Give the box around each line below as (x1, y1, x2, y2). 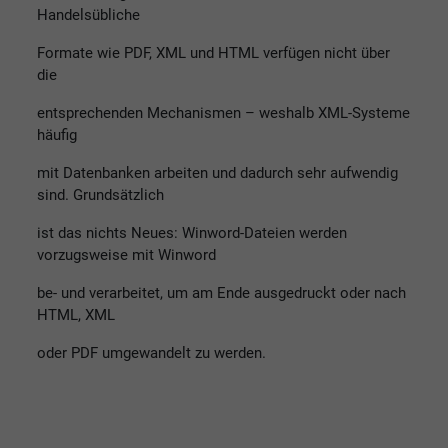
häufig (37, 125, 77, 144)
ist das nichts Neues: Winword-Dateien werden (37, 223, 347, 242)
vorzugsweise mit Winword (37, 245, 216, 264)
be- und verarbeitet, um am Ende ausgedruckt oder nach (37, 283, 406, 302)
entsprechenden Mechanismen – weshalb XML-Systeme (37, 103, 410, 122)
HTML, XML (37, 305, 115, 324)
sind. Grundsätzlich (37, 185, 164, 204)
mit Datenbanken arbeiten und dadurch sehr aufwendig (37, 163, 398, 182)
